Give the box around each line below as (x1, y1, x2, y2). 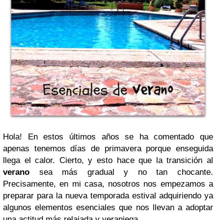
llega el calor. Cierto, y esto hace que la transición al (3, 156, 213, 165)
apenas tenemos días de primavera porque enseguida (3, 144, 213, 154)
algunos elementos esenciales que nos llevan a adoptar (3, 203, 213, 213)
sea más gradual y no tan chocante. (29, 167, 213, 177)
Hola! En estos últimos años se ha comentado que (3, 132, 213, 142)
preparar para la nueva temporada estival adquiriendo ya (3, 191, 213, 201)
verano (3, 167, 29, 177)
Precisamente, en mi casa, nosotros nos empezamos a (3, 179, 213, 189)
